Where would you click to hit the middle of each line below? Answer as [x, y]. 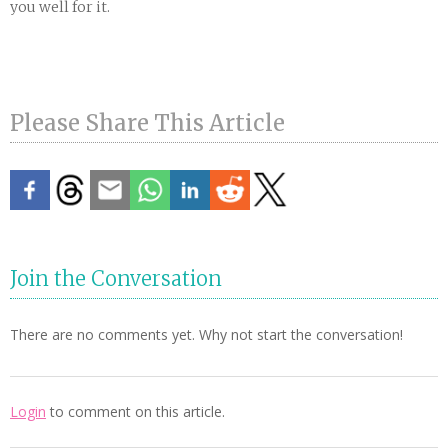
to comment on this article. [135, 411]
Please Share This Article [147, 123]
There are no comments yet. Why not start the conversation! [206, 334]
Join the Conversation [116, 278]
